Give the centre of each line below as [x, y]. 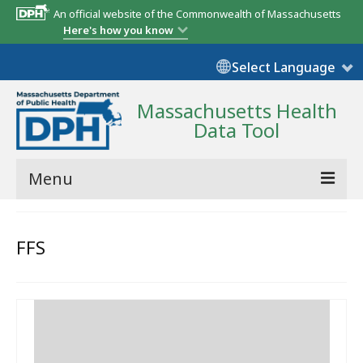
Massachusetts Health [237, 111]
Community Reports [97, 224]
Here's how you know [118, 30]
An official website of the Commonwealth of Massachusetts [197, 14]
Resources [68, 324]
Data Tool [237, 130]
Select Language [284, 67]
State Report [75, 257]
